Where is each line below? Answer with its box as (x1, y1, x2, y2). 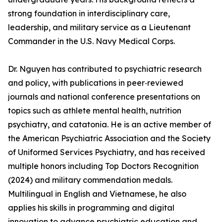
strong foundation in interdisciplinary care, (8, 8, 170, 19)
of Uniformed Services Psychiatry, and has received (8, 147, 205, 158)
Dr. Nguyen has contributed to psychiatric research (8, 64, 202, 74)
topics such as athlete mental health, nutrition (8, 106, 181, 116)
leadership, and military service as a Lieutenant (8, 22, 191, 33)
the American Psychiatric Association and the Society (8, 133, 211, 144)
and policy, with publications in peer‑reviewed (8, 78, 183, 88)
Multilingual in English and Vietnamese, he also (8, 189, 186, 199)
